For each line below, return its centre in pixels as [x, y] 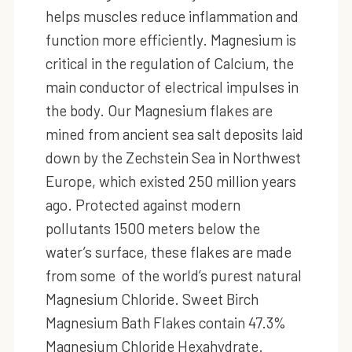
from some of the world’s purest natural [173, 275]
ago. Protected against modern [143, 204]
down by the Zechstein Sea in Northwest [173, 157]
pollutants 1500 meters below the [152, 228]
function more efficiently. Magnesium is [170, 39]
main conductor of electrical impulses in [172, 86]
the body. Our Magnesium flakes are [159, 110]
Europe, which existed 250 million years [170, 181]
